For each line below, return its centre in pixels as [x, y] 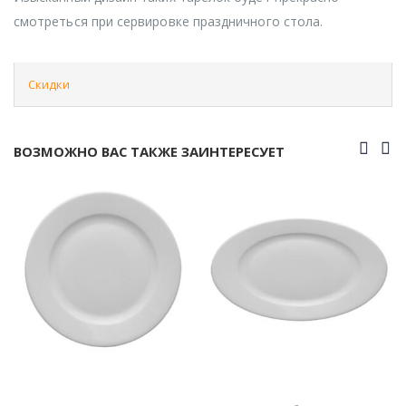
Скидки [49, 84]
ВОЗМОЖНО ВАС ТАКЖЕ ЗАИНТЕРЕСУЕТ [149, 151]
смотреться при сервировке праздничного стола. [169, 21]
